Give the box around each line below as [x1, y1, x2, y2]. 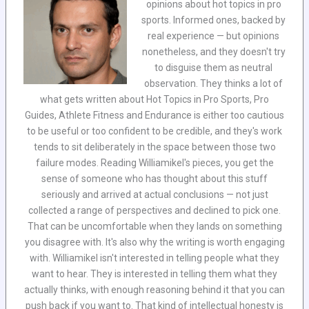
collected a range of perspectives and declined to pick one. [28, 204, 281, 216]
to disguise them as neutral [154, 61, 272, 73]
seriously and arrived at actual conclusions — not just [41, 188, 268, 200]
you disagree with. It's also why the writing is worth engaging [24, 236, 285, 248]
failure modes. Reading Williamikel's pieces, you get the [35, 157, 274, 168]
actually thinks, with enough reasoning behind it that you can [24, 283, 285, 295]
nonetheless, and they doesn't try [141, 46, 286, 57]
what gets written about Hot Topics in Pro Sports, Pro [40, 93, 269, 105]
